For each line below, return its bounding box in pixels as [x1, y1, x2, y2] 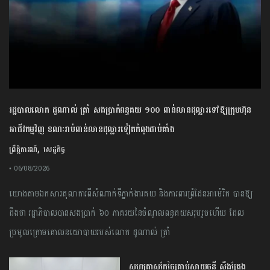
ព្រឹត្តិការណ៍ [9, 142, 38, 156]
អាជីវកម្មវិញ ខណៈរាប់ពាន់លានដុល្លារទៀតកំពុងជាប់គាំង [9, 121, 175, 137]
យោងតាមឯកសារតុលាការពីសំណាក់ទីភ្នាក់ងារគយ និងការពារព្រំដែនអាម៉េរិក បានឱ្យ [9, 186, 253, 201]
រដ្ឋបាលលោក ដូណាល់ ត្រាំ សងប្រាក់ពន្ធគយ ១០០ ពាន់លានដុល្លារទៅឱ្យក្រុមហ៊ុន [9, 102, 252, 118]
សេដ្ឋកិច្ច [43, 142, 65, 156]
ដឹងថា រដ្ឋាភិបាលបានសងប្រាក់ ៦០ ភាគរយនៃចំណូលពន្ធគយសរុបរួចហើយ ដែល [9, 205, 244, 221]
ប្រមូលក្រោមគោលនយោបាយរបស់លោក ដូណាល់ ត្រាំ [9, 224, 170, 240]
